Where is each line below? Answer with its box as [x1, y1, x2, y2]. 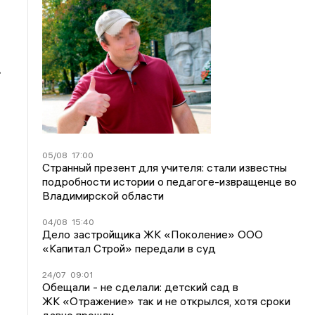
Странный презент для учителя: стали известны [42, 160, 288, 175]
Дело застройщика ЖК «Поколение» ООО [42, 227, 264, 242]
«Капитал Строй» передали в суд [42, 241, 217, 256]
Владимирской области [42, 188, 165, 203]
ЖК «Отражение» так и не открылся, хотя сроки [42, 294, 291, 309]
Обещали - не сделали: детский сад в [42, 280, 239, 295]
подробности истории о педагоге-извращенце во [42, 174, 297, 189]
